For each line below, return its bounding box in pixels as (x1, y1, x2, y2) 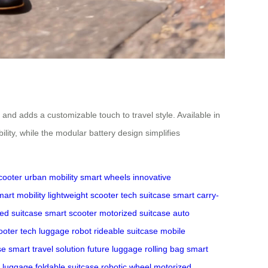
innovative (133, 172, 171, 182)
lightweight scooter (48, 190, 118, 200)
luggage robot (39, 226, 92, 236)
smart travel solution (8, 243, 85, 254)
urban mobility (25, 172, 78, 182)
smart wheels (80, 172, 130, 182)
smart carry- (173, 190, 219, 200)
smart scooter (45, 208, 97, 218)
